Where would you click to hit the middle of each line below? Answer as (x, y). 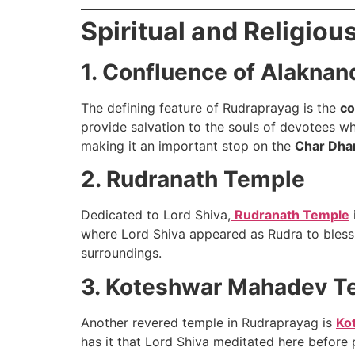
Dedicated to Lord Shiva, (156, 215)
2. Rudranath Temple (193, 179)
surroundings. (121, 253)
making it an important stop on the (188, 145)
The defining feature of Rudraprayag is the (210, 107)
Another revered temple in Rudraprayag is (208, 322)
